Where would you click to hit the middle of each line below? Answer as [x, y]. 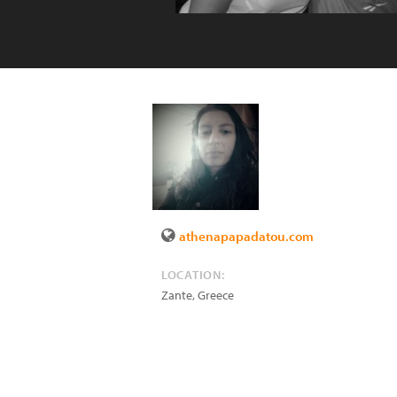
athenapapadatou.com [246, 236]
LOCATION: [193, 275]
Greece [216, 295]
